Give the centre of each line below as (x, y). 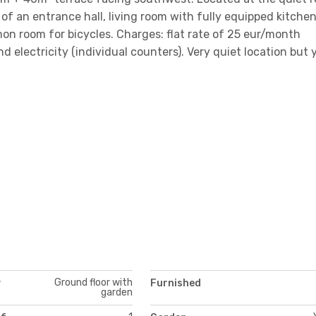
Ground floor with (93, 282)
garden (116, 292)
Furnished (176, 283)
